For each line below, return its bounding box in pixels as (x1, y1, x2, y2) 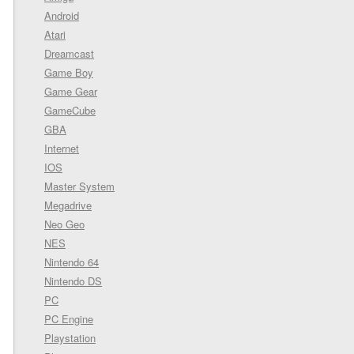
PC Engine (44, 311, 93, 326)
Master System (44, 179, 115, 194)
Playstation (44, 330, 96, 345)
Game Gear (44, 84, 97, 99)
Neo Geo (44, 217, 85, 232)
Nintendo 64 (44, 254, 99, 269)
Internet (44, 141, 79, 156)
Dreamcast (44, 46, 94, 61)
